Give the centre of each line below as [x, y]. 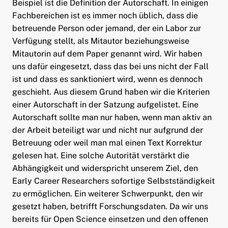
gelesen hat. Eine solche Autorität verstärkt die [101, 155]
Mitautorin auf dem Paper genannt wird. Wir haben [107, 53]
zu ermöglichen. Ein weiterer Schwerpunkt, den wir [107, 193]
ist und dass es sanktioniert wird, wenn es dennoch [107, 79]
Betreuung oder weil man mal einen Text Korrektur [107, 142]
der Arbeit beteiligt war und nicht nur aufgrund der [107, 130]
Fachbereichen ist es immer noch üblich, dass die [105, 15]
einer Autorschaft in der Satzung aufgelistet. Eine [105, 104]
